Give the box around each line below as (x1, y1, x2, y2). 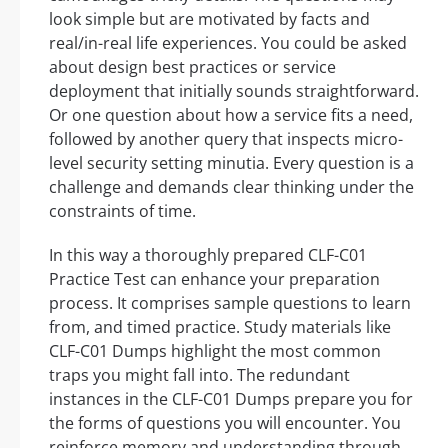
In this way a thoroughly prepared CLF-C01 (49, 244, 367, 267)
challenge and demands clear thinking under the (49, 176, 414, 199)
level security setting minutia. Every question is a (49, 152, 414, 175)
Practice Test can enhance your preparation (49, 268, 380, 291)
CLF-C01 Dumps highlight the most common (49, 340, 381, 363)
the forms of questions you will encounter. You (49, 412, 401, 435)
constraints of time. (49, 200, 196, 223)
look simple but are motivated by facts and (49, 8, 370, 31)
